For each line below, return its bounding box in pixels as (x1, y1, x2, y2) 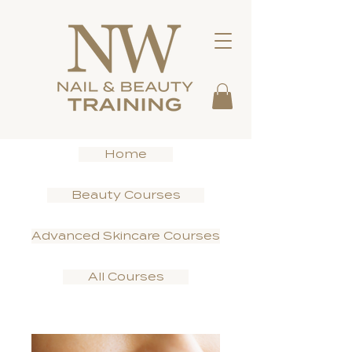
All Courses (87, 270, 164, 284)
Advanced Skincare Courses (31, 229, 220, 243)
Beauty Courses (71, 189, 181, 202)
